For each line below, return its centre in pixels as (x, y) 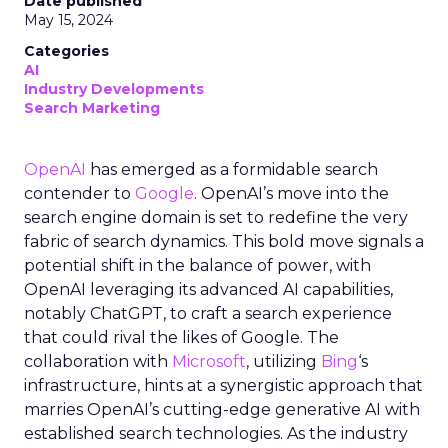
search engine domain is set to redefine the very (216, 217)
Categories (66, 51)
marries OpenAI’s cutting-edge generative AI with (222, 409)
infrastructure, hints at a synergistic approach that (223, 385)
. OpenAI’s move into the (291, 193)
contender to (79, 193)
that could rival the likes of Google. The (181, 337)
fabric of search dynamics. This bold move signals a (224, 241)
